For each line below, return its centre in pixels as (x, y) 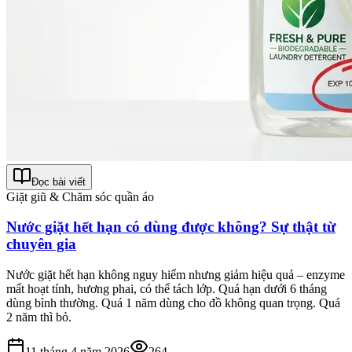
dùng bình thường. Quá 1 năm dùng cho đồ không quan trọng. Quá (173, 303)
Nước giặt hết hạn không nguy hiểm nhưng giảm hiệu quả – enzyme (176, 275)
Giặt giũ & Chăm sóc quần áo (80, 196)
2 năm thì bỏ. (39, 317)
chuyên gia (41, 244)
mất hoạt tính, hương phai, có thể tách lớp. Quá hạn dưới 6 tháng (167, 289)
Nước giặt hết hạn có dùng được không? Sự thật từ (171, 227)
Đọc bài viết (59, 181)
